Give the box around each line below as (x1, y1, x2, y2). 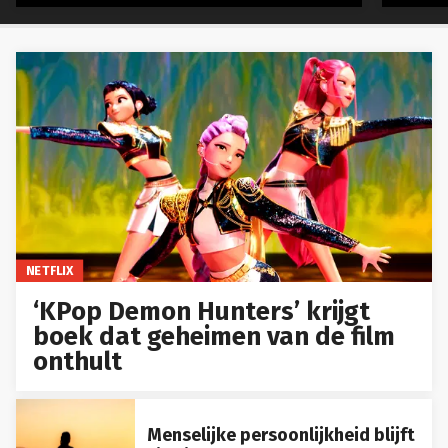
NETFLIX (25, 262, 74, 278)
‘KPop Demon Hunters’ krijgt (33, 295, 371, 327)
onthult (33, 345, 123, 377)
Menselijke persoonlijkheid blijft (146, 423, 415, 446)
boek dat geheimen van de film (33, 320, 396, 352)
